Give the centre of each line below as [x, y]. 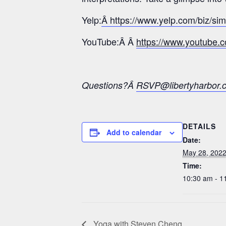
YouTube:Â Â [109, 41]
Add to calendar [134, 132]
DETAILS [199, 126]
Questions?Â [109, 85]
